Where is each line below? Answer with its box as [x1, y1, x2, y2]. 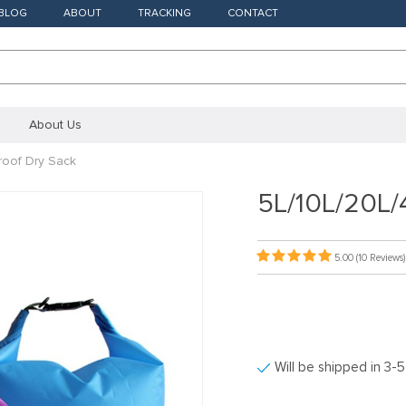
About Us [29, 117, 82, 132]
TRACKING [138, 6, 191, 20]
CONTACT [227, 6, 278, 20]
